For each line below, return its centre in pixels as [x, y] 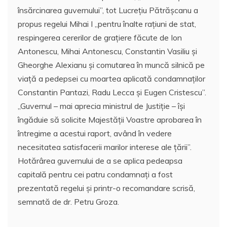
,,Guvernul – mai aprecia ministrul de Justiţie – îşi [101, 106]
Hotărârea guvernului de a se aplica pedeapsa [100, 161]
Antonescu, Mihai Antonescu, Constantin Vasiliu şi [107, 51]
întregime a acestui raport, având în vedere [95, 134]
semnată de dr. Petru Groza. [68, 202]
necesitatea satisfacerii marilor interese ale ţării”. [105, 147]
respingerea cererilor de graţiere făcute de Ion [100, 38]
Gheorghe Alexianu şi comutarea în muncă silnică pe [111, 65]
